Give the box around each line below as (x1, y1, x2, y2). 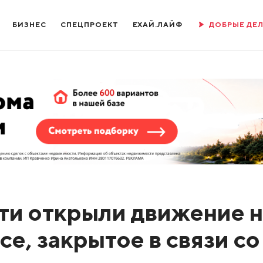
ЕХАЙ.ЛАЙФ (132, 20, 183, 29)
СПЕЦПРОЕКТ (60, 20, 119, 29)
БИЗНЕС (12, 20, 47, 29)
